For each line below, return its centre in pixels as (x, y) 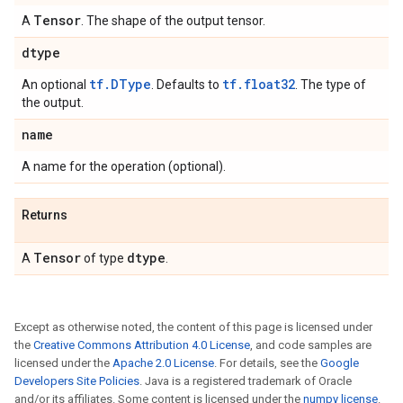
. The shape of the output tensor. (173, 21)
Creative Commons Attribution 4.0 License (142, 345)
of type (104, 258)
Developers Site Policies (77, 381)
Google (340, 363)
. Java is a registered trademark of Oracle (246, 381)
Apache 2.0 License (163, 363)
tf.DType (120, 84)
